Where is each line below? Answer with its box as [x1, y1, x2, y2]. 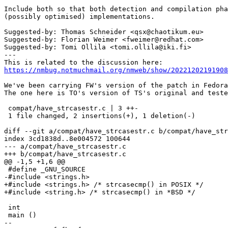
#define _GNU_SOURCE [4, 165, 85, 173]
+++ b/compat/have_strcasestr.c [4, 150, 126, 158]
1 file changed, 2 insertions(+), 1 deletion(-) [4, 111, 195, 120]
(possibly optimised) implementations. [4, 12, 155, 20]
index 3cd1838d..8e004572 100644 [4, 134, 130, 142]
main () [4, 211, 37, 219]
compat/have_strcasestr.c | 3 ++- [4, 104, 138, 112]
